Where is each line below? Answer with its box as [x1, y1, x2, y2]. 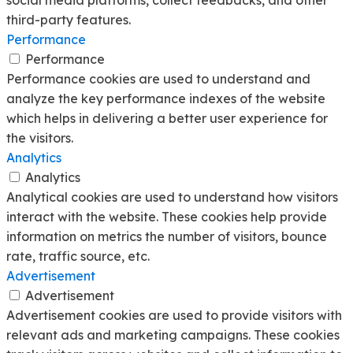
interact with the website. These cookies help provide [6, 209, 327, 225]
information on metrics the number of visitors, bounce [6, 229, 327, 245]
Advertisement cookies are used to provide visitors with [6, 307, 342, 324]
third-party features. [6, 12, 131, 28]
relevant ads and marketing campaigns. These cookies [6, 327, 340, 344]
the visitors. [6, 130, 73, 147]
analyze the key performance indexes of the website [6, 91, 325, 107]
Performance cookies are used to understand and [6, 71, 310, 87]
